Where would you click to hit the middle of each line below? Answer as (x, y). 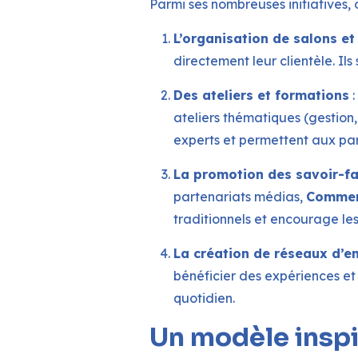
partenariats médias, (240, 197)
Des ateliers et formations (261, 95)
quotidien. (204, 298)
